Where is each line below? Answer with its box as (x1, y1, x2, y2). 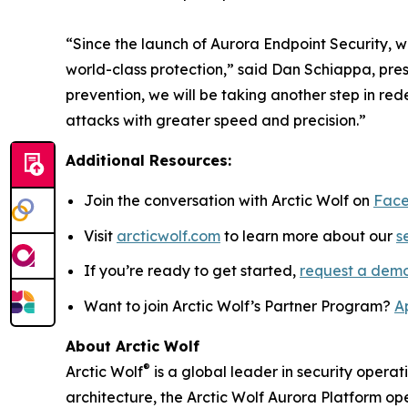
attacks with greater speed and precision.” (66, 111, 366, 129)
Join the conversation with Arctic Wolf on (84, 191, 373, 209)
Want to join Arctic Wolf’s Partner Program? (84, 296, 394, 315)
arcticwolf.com (117, 226, 220, 245)
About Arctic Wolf (66, 336, 199, 355)
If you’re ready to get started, (84, 261, 300, 280)
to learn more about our (220, 226, 396, 245)
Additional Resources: (66, 151, 231, 169)
